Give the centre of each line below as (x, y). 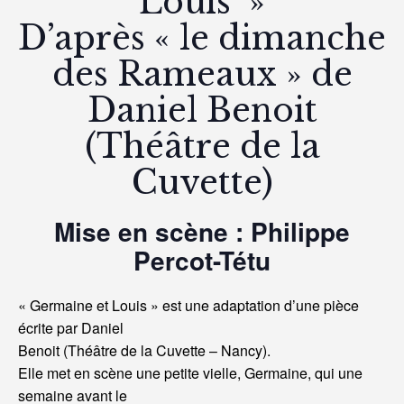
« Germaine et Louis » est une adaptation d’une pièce (188, 306)
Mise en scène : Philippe (202, 232)
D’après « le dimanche (202, 39)
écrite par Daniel (71, 328)
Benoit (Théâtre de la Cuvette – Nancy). (144, 351)
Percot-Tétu (202, 261)
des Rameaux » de (202, 75)
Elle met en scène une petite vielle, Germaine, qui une (190, 373)
